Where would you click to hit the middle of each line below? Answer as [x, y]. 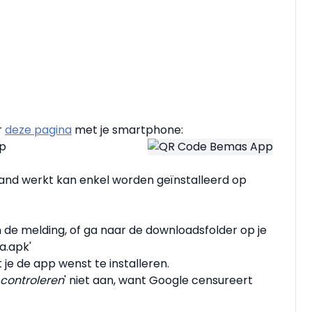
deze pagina [38, 130]
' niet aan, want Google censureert [158, 281]
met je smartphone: [129, 130]
